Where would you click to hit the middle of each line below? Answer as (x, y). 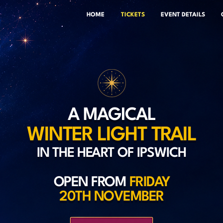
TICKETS (133, 15)
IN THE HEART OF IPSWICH (111, 153)
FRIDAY (149, 183)
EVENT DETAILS (183, 15)
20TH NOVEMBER (111, 197)
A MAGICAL (111, 115)
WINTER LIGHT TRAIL (111, 135)
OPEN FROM (90, 183)
